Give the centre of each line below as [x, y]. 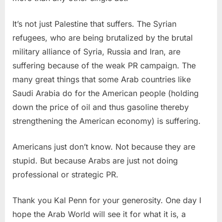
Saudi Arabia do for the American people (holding [106, 93]
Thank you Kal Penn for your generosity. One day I [107, 200]
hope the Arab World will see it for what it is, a [99, 214]
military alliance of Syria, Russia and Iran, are [96, 51]
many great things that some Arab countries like [102, 79]
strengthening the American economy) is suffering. [107, 121]
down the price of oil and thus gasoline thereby [101, 107]
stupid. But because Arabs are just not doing [95, 160]
